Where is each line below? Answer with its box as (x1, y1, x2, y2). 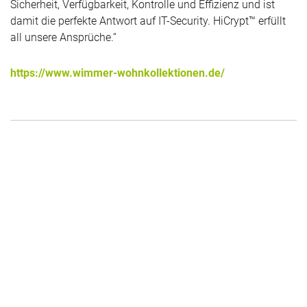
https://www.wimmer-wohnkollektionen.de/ (10, 66, 225, 80)
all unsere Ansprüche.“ (10, 31, 116, 45)
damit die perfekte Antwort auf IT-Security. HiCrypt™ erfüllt (10, 14, 286, 28)
